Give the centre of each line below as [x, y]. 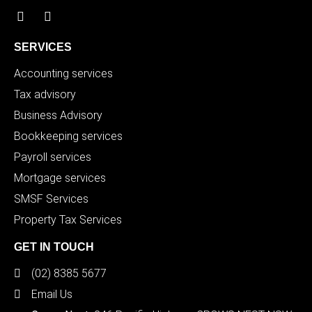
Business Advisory [58, 115]
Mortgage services [60, 178]
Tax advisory [45, 94]
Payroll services [53, 157]
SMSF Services [51, 198]
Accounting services [63, 73]
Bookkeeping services [68, 136]
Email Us [52, 294]
